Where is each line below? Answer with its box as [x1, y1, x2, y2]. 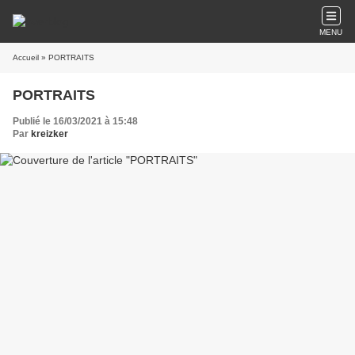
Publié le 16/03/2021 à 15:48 [13, 116, 138, 127]
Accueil [13, 53, 39, 62]
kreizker [31, 128, 68, 139]
